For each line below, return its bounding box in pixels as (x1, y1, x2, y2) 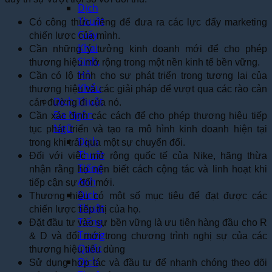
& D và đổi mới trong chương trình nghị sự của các (29, 230, 267, 241)
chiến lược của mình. (29, 30, 120, 41)
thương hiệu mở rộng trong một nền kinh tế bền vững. (29, 56, 260, 67)
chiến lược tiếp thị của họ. (29, 203, 141, 214)
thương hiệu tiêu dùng (29, 243, 125, 254)
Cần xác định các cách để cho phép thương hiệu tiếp (29, 110, 267, 121)
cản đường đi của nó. (29, 97, 121, 107)
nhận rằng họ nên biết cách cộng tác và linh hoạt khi (29, 163, 267, 174)
